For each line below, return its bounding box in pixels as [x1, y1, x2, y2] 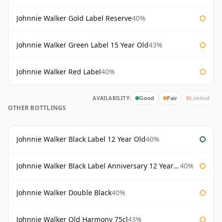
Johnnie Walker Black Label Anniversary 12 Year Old [16, 161, 173, 171]
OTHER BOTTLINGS [8, 104, 66, 112]
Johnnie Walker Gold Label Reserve [16, 13, 132, 23]
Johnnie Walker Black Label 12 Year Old [16, 134, 146, 144]
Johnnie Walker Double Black [16, 188, 111, 198]
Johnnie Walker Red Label [16, 67, 101, 77]
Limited [190, 95, 210, 101]
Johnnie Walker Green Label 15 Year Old [16, 40, 149, 50]
